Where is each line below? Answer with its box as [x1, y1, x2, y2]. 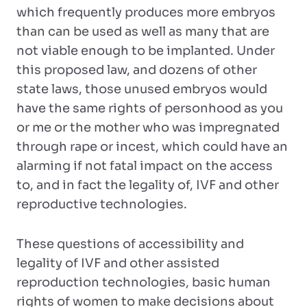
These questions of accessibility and [16, 236, 244, 251]
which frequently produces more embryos [16, 5, 275, 20]
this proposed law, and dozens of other [16, 62, 257, 77]
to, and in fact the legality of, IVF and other [16, 177, 279, 193]
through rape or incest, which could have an [16, 139, 288, 154]
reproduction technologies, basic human [16, 275, 271, 290]
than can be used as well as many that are [16, 24, 269, 39]
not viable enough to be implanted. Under [16, 43, 275, 58]
